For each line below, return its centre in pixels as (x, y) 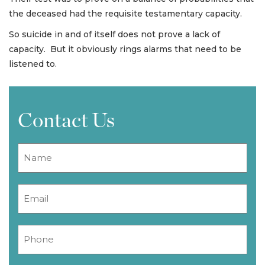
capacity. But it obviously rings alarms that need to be (125, 49)
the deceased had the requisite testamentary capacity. (125, 13)
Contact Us (66, 121)
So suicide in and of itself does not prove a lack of (114, 34)
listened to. (33, 64)
